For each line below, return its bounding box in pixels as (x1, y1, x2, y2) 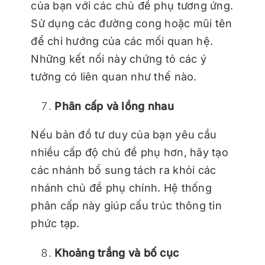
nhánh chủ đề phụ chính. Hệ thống (31, 182, 212, 195)
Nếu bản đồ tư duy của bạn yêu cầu (31, 128, 217, 141)
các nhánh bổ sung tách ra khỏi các (31, 164, 216, 177)
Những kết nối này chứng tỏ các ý (31, 53, 206, 66)
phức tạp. (31, 217, 80, 230)
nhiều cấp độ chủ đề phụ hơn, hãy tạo (31, 146, 228, 159)
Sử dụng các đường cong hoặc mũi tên (31, 17, 232, 30)
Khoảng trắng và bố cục (54, 247, 179, 260)
